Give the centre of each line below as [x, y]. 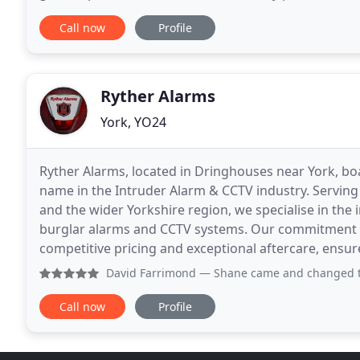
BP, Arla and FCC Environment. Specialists [164, 12]
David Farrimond [151, 273]
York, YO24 [133, 122]
